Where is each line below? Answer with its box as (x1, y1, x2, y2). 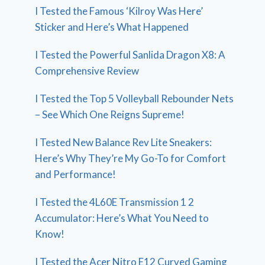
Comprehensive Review (35, 64, 140, 77)
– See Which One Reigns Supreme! (35, 108, 185, 121)
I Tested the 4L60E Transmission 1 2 (35, 195, 195, 208)
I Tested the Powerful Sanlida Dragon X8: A (35, 48, 226, 61)
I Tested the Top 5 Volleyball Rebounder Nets (35, 92, 234, 105)
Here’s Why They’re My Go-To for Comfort (35, 151, 227, 164)
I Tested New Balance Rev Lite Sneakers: (35, 135, 212, 148)
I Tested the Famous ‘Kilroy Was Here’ (35, 4, 203, 17)
